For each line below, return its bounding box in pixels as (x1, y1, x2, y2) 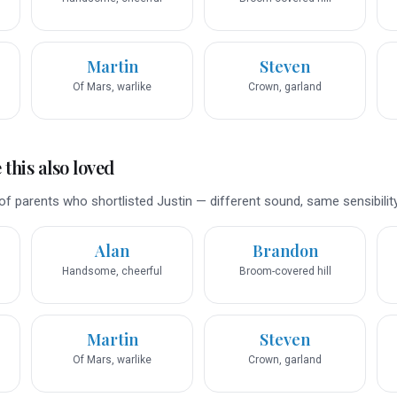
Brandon (252, 240, 318, 262)
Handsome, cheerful (62, 265, 162, 278)
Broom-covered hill (238, 265, 331, 278)
